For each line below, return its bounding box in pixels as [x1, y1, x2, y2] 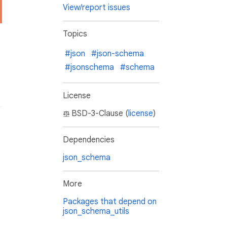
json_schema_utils [63, 206, 129, 217]
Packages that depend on [63, 197, 157, 207]
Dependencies [63, 135, 115, 145]
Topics [63, 29, 87, 40]
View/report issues [63, 3, 130, 13]
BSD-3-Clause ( [71, 108, 128, 119]
